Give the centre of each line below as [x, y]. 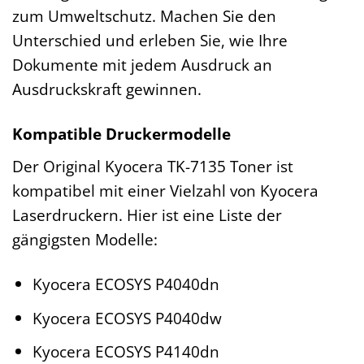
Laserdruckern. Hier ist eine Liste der [147, 215]
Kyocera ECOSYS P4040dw [127, 318]
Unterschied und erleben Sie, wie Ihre [150, 41]
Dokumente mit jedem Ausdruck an [142, 65]
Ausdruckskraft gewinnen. [107, 89]
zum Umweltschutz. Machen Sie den [144, 16]
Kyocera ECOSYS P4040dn [126, 284]
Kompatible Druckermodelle [121, 134]
